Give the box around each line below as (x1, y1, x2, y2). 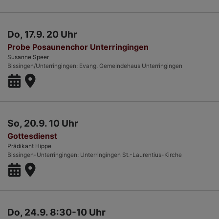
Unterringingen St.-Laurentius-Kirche (80, 151, 182, 159)
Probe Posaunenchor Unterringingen (7, 42, 149, 52)
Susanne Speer (7, 53, 49, 61)
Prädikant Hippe (7, 142, 51, 150)
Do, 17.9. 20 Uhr (7, 28, 77, 41)
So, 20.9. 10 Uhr (7, 117, 78, 130)
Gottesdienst (7, 131, 57, 141)
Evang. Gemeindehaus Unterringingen (79, 62, 182, 70)
